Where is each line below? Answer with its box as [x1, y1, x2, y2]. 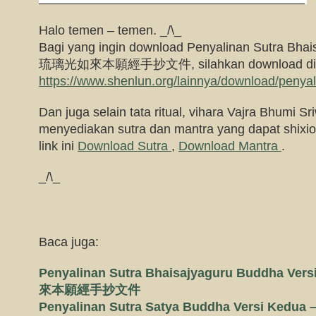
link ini [39, 139, 78, 153]
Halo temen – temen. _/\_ [39, 23, 181, 37]
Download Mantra [178, 139, 281, 153]
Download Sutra [78, 139, 171, 153]
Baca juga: [39, 235, 99, 249]
